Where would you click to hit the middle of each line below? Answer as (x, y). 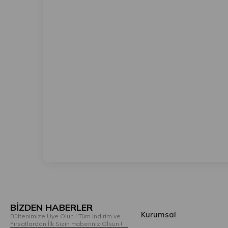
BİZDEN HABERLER (51, 207)
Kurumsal (159, 215)
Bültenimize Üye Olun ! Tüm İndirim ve (65, 216)
